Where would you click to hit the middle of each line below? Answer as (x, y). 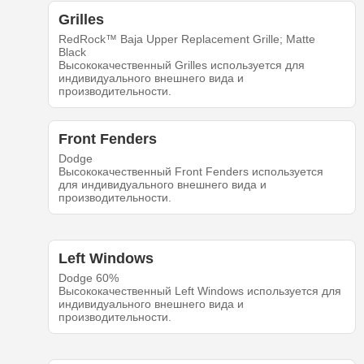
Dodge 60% (88, 278)
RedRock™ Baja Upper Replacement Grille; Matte (186, 39)
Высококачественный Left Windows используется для (199, 291)
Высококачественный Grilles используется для (181, 65)
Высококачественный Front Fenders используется (191, 172)
